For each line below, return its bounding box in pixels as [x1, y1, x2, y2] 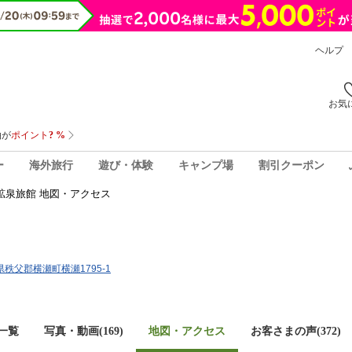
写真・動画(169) [44, 325, 123, 337]
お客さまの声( [251, 325, 321, 337]
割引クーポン [258, 159, 324, 171]
